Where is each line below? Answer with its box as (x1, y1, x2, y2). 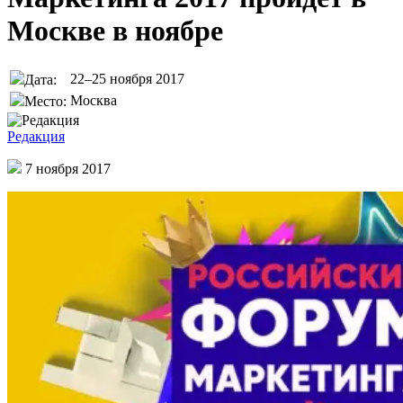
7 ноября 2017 (25, 160, 111, 176)
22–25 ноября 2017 (70, 70, 184, 86)
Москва (70, 92, 117, 108)
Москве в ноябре (7, 14, 223, 48)
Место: (24, 93, 67, 109)
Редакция (7, 128, 65, 144)
